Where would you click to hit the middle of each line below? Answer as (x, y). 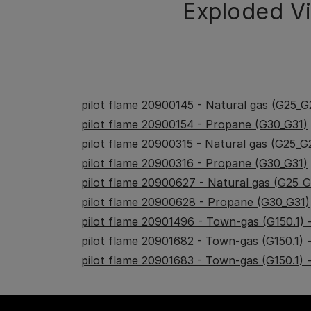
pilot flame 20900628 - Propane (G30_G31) (195, 202)
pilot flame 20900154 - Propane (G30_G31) (194, 124)
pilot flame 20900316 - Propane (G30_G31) (194, 163)
